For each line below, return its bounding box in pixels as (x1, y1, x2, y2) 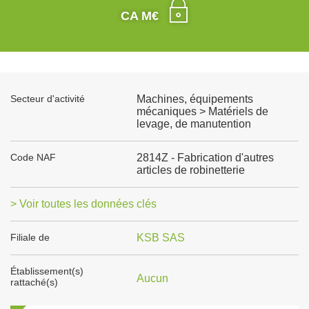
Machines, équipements (136, 93, 253, 105)
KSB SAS (136, 232, 185, 243)
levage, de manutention (136, 118, 251, 130)
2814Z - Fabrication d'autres (136, 152, 274, 163)
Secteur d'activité (10, 93, 85, 104)
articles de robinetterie (136, 164, 245, 176)
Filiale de (10, 232, 50, 243)
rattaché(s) (10, 277, 58, 288)
